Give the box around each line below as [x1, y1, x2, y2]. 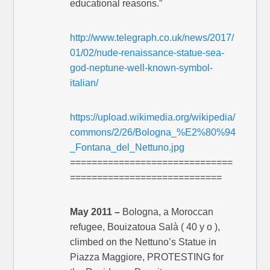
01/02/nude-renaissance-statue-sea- [70, 48, 225, 58]
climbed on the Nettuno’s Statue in [70, 237, 217, 248]
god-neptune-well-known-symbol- [70, 63, 213, 74]
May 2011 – [70, 207, 121, 218]
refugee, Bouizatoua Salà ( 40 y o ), [70, 222, 221, 233]
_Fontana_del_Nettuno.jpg [70, 142, 185, 153]
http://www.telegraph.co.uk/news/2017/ [70, 33, 234, 43]
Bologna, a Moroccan [120, 207, 214, 218]
